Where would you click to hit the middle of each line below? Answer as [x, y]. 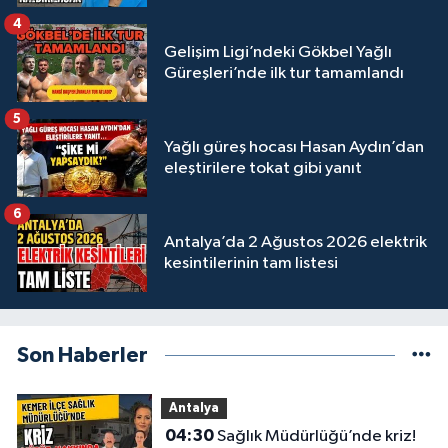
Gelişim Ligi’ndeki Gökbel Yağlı [278, 53]
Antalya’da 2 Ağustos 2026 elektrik [295, 243]
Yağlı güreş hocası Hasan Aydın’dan [294, 148]
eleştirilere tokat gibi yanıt [263, 169]
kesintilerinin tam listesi [251, 264]
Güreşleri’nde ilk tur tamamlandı [284, 74]
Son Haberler [82, 356]
